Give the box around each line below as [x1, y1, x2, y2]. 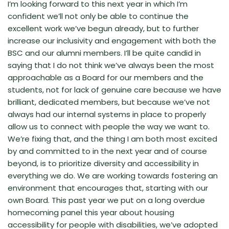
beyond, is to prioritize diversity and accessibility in [8, 157, 199, 169]
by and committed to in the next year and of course [8, 145, 207, 156]
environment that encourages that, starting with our [8, 182, 208, 193]
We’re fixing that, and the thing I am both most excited [8, 133, 217, 144]
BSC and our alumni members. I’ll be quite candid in [8, 47, 201, 58]
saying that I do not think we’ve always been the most [8, 59, 214, 71]
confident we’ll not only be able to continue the [8, 10, 189, 21]
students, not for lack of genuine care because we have [8, 84, 221, 95]
